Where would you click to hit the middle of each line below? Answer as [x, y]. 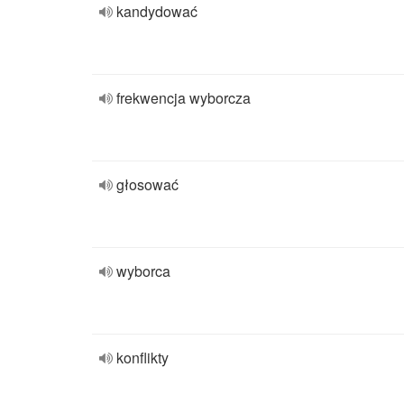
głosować [147, 184]
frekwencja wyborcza [184, 98]
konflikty [142, 358]
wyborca [143, 271]
